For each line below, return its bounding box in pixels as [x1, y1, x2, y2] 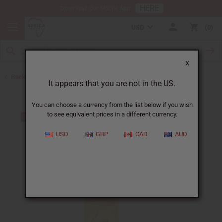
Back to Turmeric [10, 73, 59, 81]
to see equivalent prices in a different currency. [47, 111, 177, 118]
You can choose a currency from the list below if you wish [31, 101, 193, 109]
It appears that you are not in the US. [49, 79, 175, 88]
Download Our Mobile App [60, 5, 130, 12]
